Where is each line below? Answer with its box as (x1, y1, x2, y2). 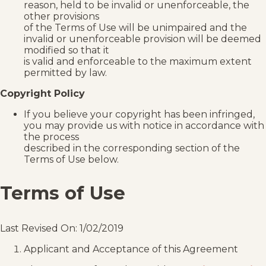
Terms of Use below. (24, 154, 119, 166)
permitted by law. (24, 67, 107, 79)
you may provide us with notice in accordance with (24, 120, 264, 132)
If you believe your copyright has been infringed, (24, 109, 255, 121)
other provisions (24, 11, 99, 23)
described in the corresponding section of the (24, 142, 240, 154)
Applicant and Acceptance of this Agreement (24, 243, 238, 255)
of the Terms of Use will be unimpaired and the (24, 22, 247, 34)
